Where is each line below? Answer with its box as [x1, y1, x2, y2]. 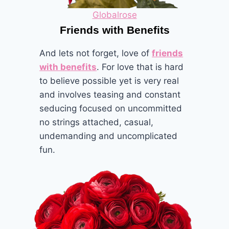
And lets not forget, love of [39, 48, 152, 58]
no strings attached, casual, [39, 117, 154, 127]
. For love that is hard [97, 61, 184, 72]
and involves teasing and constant [39, 89, 181, 100]
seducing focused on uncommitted [39, 103, 182, 113]
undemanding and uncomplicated [39, 130, 178, 141]
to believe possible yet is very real [39, 75, 179, 86]
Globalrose [92, 9, 137, 20]
